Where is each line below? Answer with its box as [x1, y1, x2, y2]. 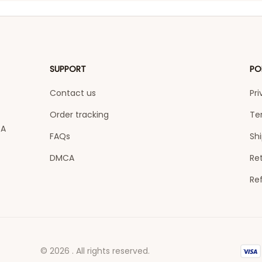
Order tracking [50, 109, 109, 120]
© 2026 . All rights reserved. [40, 244, 150, 257]
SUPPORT [50, 63, 87, 75]
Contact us [50, 87, 96, 99]
